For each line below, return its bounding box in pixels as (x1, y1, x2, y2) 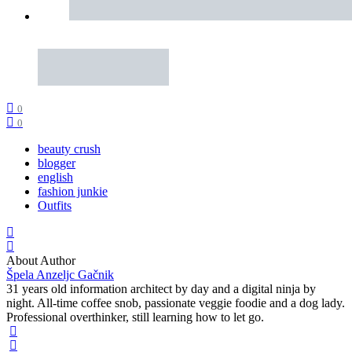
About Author (6, 254, 75, 268)
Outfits (38, 199, 71, 213)
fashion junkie (38, 185, 108, 199)
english (38, 170, 73, 185)
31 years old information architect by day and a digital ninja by (6, 282, 316, 296)
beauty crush (38, 142, 101, 156)
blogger (38, 156, 75, 170)
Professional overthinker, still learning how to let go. (6, 310, 264, 324)
